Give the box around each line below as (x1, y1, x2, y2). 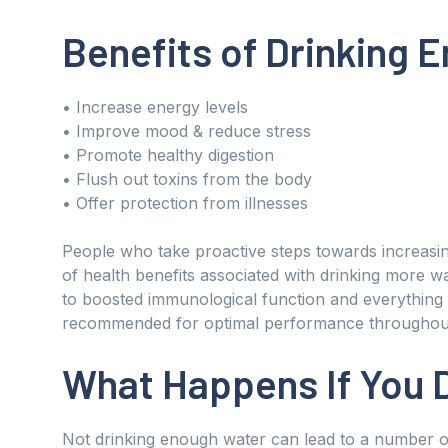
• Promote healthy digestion (62, 144, 274, 165)
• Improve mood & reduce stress (62, 120, 311, 141)
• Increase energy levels (62, 96, 248, 117)
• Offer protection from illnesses (62, 192, 308, 213)
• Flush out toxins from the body (62, 168, 312, 189)
